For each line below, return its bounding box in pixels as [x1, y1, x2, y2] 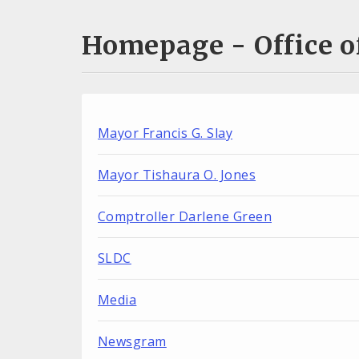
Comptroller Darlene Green [98, 208, 272, 226]
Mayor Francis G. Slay [98, 124, 233, 143]
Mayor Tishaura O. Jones [98, 166, 256, 184]
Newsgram [98, 333, 167, 351]
